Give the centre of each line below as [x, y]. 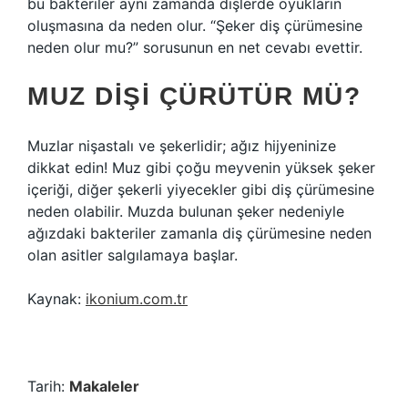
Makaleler [104, 386]
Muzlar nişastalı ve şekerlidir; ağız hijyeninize [182, 146]
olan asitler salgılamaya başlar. [133, 255]
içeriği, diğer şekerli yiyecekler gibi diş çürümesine [201, 189]
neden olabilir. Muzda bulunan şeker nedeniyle [186, 211]
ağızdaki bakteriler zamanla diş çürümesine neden [199, 233]
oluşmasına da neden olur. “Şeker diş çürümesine [195, 25]
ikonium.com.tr [137, 299]
